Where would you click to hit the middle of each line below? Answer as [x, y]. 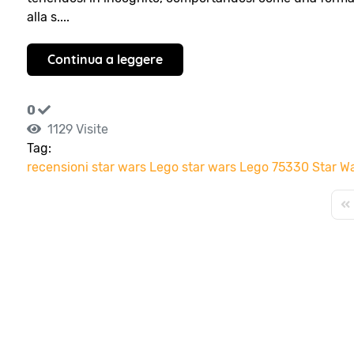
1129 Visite [75, 130]
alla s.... [48, 17]
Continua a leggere [105, 60]
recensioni [58, 168]
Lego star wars [193, 168]
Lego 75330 [274, 168]
